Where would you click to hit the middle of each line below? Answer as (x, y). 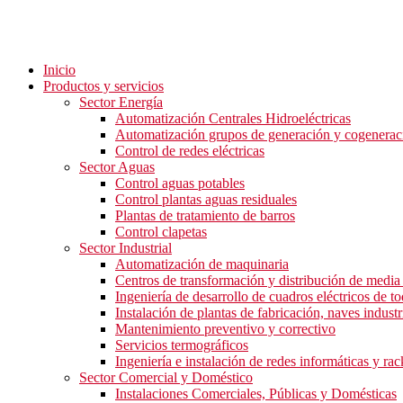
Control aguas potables (180, 183)
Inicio (59, 70)
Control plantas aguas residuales (206, 199)
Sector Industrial (125, 248)
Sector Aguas (117, 167)
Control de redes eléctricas (190, 151)
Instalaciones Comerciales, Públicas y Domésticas (256, 394)
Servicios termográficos (182, 345)
